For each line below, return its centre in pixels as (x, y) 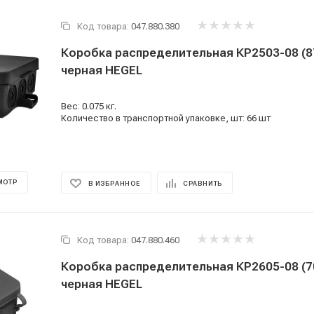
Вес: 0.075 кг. (89, 106)
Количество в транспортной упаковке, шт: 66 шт (166, 118)
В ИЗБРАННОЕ (115, 183)
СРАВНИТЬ (203, 183)
